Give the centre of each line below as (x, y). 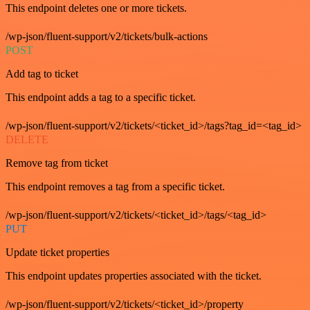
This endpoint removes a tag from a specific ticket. (115, 186)
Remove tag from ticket (57, 163)
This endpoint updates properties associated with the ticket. (134, 276)
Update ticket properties (57, 252)
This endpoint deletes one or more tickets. (96, 8)
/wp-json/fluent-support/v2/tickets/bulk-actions (107, 36)
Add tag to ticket (42, 74)
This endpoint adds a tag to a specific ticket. (101, 97)
